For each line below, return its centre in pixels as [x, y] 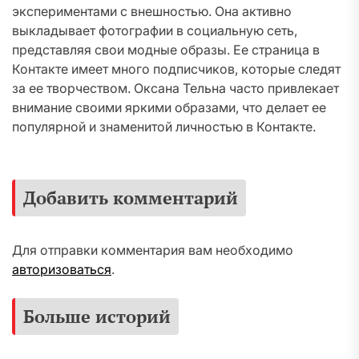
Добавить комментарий [131, 198]
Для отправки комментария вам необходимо [153, 250]
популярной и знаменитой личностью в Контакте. [164, 127]
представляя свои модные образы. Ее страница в [166, 50]
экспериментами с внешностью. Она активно [152, 11]
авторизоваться [62, 269]
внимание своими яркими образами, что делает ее [169, 107]
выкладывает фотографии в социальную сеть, [155, 30]
